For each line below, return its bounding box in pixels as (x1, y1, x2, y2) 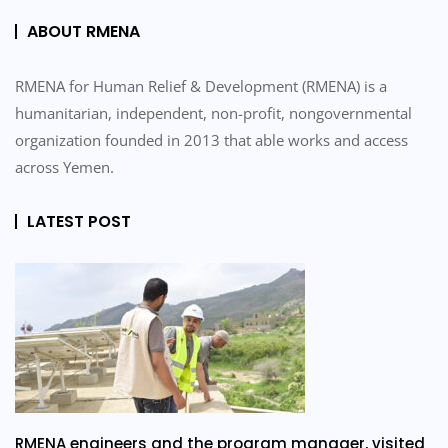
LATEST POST (27, 209, 131, 233)
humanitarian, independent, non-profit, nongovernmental (15, 102, 412, 123)
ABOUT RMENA (27, 19, 140, 43)
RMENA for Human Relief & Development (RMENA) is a (15, 75, 387, 96)
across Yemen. (15, 156, 114, 177)
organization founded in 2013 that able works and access (15, 129, 408, 150)
